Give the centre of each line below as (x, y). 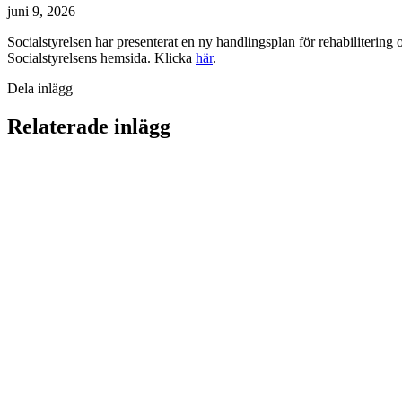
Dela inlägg (40, 89)
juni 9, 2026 (41, 12)
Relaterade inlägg (89, 126)
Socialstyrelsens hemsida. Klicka (101, 58)
